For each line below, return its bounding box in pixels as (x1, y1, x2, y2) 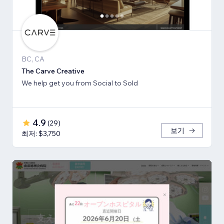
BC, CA (21, 54, 44, 63)
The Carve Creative (21, 66, 84, 75)
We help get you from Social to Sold (21, 78, 138, 87)
